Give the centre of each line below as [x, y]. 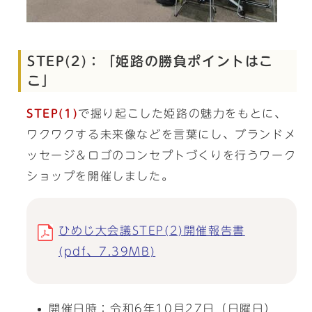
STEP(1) [53, 114]
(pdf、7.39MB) [107, 251]
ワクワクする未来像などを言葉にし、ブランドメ [162, 134]
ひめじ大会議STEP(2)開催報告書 [152, 231]
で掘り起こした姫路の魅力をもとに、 [182, 114]
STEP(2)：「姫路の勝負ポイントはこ [150, 61]
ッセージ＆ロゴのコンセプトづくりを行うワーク [162, 155]
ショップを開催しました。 [100, 176]
